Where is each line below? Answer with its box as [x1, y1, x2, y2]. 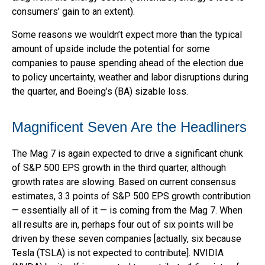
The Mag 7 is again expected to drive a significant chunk [12, 147, 243, 159]
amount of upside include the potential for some [12, 43, 210, 54]
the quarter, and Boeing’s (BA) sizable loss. [12, 85, 188, 97]
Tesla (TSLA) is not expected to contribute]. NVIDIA [12, 247, 224, 258]
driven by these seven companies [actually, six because [12, 232, 241, 244]
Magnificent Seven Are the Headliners [12, 118, 247, 135]
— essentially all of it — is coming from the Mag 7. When [12, 204, 243, 216]
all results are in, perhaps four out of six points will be [12, 218, 234, 230]
